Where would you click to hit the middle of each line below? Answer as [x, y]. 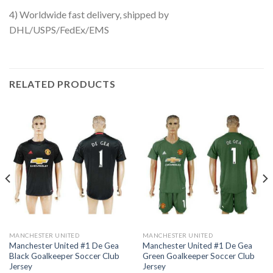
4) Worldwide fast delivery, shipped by [89, 15]
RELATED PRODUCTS [62, 84]
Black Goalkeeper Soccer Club [64, 256]
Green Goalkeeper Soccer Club [198, 256]
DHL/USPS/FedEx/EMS [59, 30]
